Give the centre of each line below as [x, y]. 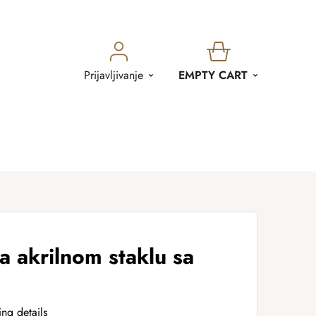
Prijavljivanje [114, 75]
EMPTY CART [213, 75]
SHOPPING [252, 58]
